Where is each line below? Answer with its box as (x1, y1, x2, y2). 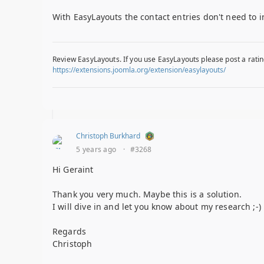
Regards (52, 226, 87, 237)
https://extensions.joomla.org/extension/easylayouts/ (52, 65, 226, 75)
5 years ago (76, 144, 117, 155)
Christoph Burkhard (76, 131, 140, 141)
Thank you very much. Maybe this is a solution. (52, 189, 242, 200)
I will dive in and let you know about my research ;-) (52, 201, 261, 213)
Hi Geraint (52, 164, 94, 176)
